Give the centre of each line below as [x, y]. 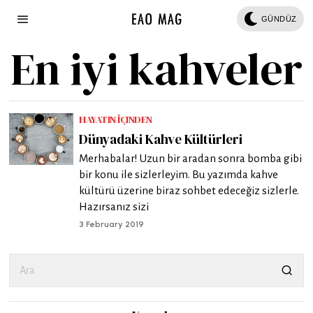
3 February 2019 [112, 224]
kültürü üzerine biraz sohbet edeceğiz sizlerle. [189, 190]
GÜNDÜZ [279, 19]
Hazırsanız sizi [114, 206]
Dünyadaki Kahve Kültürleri [161, 139]
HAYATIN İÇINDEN [116, 119]
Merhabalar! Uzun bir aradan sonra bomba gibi [191, 158]
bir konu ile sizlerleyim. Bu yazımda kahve [179, 174]
